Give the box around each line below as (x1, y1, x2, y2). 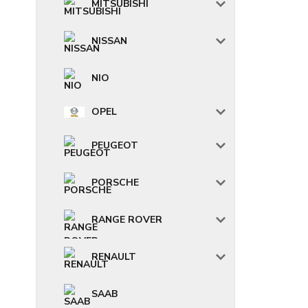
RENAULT (91, 250, 136, 263)
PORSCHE (91, 176, 139, 189)
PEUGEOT (91, 139, 138, 152)
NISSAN (91, 34, 127, 47)
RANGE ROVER (91, 213, 162, 226)
